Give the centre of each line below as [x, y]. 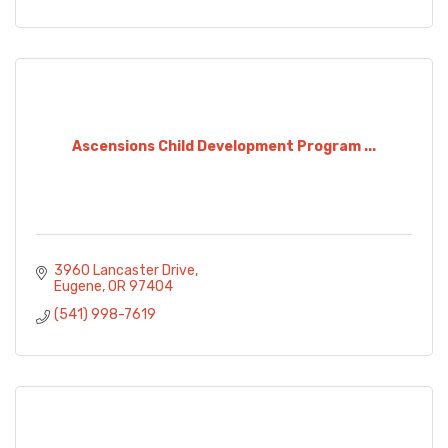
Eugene [77, 287]
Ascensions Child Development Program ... [224, 146]
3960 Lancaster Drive [124, 271]
